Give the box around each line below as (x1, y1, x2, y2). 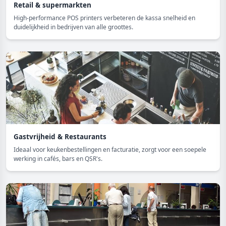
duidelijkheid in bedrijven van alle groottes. (14, 22, 133, 31)
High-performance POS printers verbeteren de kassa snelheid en (14, 13, 195, 22)
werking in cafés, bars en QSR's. (14, 154, 102, 163)
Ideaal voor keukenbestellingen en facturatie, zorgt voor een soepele (14, 145, 206, 154)
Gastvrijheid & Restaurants (14, 132, 106, 141)
